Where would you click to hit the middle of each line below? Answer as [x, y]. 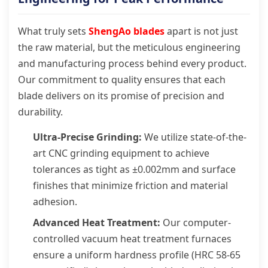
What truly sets [53, 31]
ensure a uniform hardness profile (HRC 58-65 [137, 255]
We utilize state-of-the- [194, 137]
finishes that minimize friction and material [130, 185]
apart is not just [201, 31]
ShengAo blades [127, 31]
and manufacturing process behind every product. [132, 63]
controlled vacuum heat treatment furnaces [132, 239]
